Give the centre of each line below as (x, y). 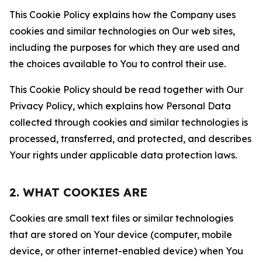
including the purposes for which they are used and (125, 47)
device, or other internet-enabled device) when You (126, 251)
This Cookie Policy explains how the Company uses (123, 15)
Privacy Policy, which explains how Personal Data (120, 106)
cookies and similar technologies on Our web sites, (122, 31)
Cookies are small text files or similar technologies (121, 218)
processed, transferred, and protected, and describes (130, 139)
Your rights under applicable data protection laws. (123, 155)
